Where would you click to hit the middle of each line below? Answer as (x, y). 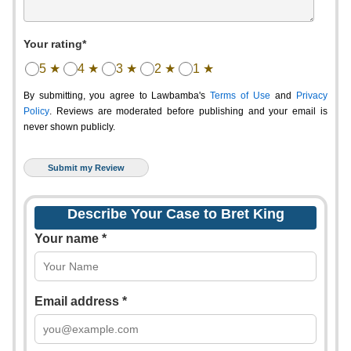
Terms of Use (240, 96)
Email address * (81, 301)
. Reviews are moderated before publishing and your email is (188, 111)
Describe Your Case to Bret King (175, 214)
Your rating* (55, 44)
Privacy (312, 96)
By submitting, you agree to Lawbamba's (117, 96)
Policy (36, 111)
